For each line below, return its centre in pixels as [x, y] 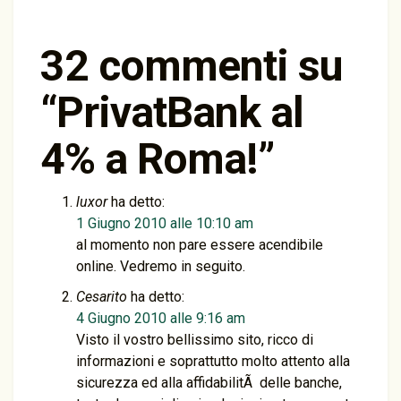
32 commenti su [192, 66]
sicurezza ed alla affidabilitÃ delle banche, [209, 383]
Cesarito [102, 297]
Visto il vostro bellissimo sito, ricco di [195, 340]
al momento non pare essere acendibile [200, 245]
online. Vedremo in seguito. [161, 266]
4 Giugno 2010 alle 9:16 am [161, 318]
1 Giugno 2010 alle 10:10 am [165, 223]
